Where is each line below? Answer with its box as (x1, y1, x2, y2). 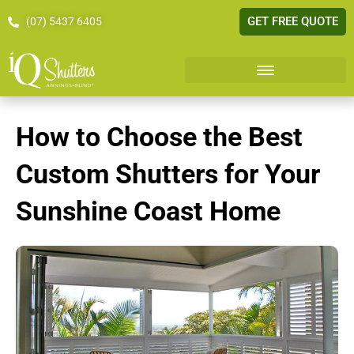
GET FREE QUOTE (247, 14, 338, 28)
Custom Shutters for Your (16, 159, 320, 190)
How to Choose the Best (16, 122, 303, 153)
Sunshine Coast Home (16, 196, 281, 227)
